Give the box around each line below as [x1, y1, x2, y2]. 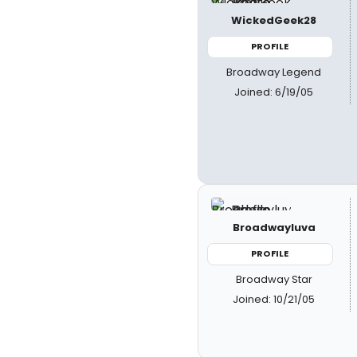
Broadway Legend [226, 64, 322, 80]
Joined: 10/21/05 [233, 291, 316, 307]
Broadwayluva [232, 220, 316, 235]
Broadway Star [235, 271, 312, 287]
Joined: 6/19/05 [234, 84, 314, 100]
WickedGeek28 [231, 13, 317, 28]
